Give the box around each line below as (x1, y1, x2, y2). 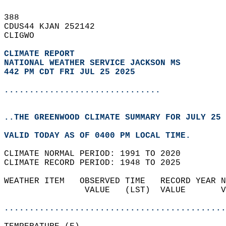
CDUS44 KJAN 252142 (4, 22, 105, 31)
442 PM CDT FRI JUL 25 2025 (4, 68, 135, 77)
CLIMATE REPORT (4, 49, 80, 59)
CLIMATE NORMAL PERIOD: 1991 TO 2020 (4, 149, 191, 158)
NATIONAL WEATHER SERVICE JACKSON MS (4, 59, 181, 68)
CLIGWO (4, 31, 44, 40)
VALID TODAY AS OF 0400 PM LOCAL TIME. (4, 131, 201, 140)
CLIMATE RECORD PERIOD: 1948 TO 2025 (4, 158, 191, 167)
